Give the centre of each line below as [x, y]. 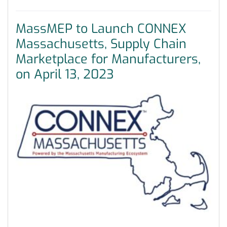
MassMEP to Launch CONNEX [101, 28]
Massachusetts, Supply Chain [101, 44]
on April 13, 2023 [65, 74]
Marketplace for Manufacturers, [108, 59]
